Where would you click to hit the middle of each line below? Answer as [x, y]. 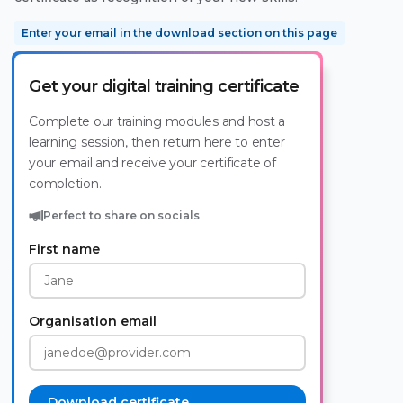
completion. [65, 183]
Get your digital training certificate [164, 86]
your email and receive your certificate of [152, 162]
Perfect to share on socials [121, 216]
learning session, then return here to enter [157, 142]
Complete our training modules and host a [157, 121]
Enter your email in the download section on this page [179, 32]
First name [64, 250]
